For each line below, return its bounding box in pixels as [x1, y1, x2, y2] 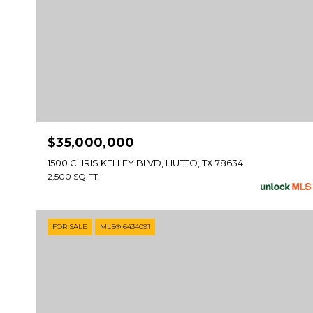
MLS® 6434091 [100, 222, 150, 232]
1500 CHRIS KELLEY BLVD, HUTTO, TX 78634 [48, 157, 243, 169]
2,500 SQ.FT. [48, 171, 100, 182]
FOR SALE [52, 222, 87, 232]
